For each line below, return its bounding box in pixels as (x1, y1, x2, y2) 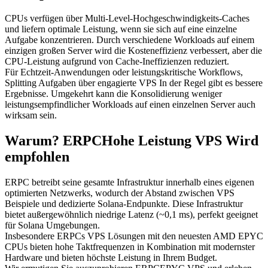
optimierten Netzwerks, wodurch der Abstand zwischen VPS (5, 187, 234, 198)
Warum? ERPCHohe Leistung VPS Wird (5, 132, 258, 148)
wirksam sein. (5, 109, 57, 120)
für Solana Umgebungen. (5, 220, 100, 230)
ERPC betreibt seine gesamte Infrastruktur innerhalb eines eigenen (5, 176, 254, 187)
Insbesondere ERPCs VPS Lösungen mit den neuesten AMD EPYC (5, 230, 263, 241)
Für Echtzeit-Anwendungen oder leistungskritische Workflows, (5, 66, 243, 77)
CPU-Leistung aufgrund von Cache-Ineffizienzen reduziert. (5, 56, 229, 66)
